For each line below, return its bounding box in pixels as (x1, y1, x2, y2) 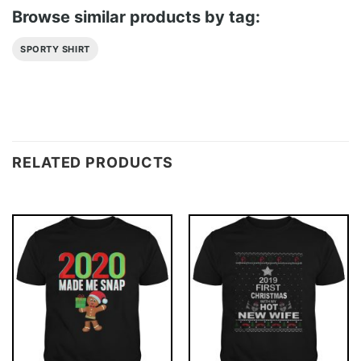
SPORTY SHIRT (20, 43, 90, 55)
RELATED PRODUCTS (12, 153, 174, 171)
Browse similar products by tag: (12, 6, 260, 27)
